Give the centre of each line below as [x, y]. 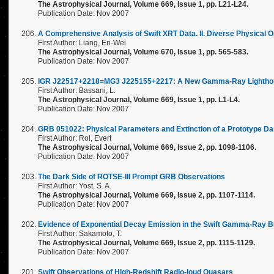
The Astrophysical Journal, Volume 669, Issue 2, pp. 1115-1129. [146, 243]
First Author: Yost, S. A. [75, 186]
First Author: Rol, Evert [75, 138]
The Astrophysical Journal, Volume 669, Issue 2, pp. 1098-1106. [147, 147]
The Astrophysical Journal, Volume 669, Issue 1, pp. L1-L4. [139, 100]
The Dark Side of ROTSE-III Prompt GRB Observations [131, 177]
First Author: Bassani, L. [77, 91]
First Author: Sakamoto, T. [80, 234]
